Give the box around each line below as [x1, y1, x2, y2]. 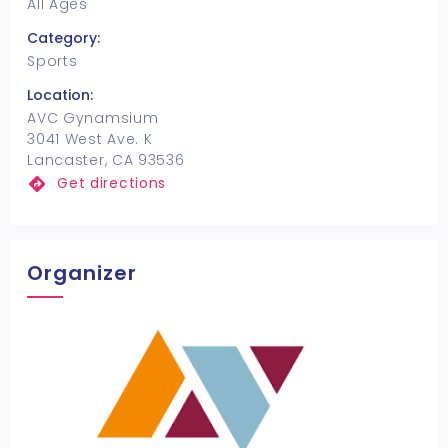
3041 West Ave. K [27, 129, 153, 150]
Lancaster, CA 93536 [27, 150, 185, 171]
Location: [27, 85, 94, 106]
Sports [27, 51, 78, 72]
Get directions [57, 173, 167, 194]
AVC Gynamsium [27, 108, 159, 129]
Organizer [27, 259, 138, 288]
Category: [27, 28, 101, 49]
